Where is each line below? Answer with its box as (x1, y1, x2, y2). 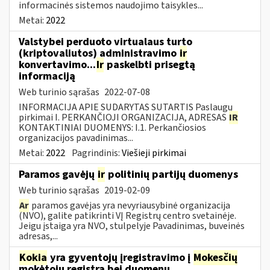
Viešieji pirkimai (122, 146, 186, 160)
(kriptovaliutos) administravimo (19, 45, 179, 61)
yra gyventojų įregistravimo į (48, 250, 193, 265)
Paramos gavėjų (19, 166, 97, 182)
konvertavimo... (19, 57, 96, 72)
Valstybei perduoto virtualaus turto (19, 34, 192, 49)
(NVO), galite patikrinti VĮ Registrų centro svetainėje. (19, 209, 236, 222)
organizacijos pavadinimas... (19, 131, 133, 145)
